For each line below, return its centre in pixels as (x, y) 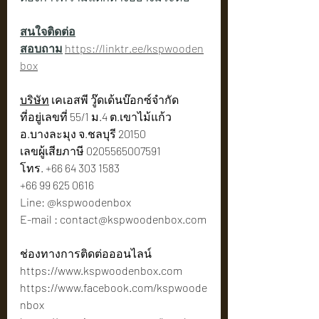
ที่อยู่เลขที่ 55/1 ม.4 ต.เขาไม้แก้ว (97, 117)
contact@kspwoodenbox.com (133, 219)
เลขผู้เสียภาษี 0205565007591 (90, 151)
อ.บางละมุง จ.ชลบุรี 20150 (83, 134)
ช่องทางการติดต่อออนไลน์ (86, 253)
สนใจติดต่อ (48, 31)
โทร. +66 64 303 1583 (70, 168)
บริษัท (35, 100)
